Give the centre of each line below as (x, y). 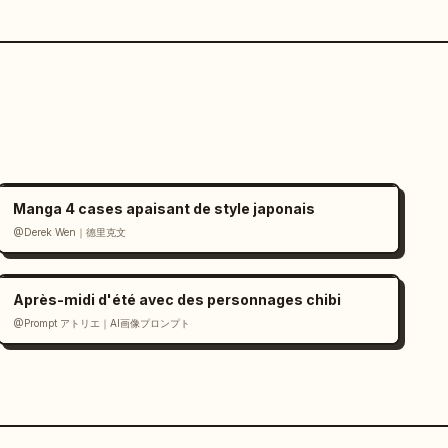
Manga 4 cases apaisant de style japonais (164, 208)
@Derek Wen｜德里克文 (70, 232)
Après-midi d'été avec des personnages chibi (177, 299)
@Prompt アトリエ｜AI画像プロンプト (102, 323)
